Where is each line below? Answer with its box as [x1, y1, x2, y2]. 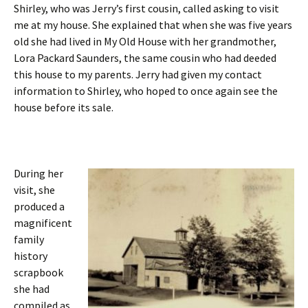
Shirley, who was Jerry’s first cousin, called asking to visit [14, 1, 279, 15]
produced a [14, 199, 65, 213]
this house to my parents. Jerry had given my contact [14, 67, 262, 81]
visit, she [14, 183, 55, 197]
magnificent [14, 216, 72, 230]
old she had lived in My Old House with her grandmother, [14, 34, 276, 48]
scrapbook [14, 265, 63, 279]
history [14, 249, 47, 263]
